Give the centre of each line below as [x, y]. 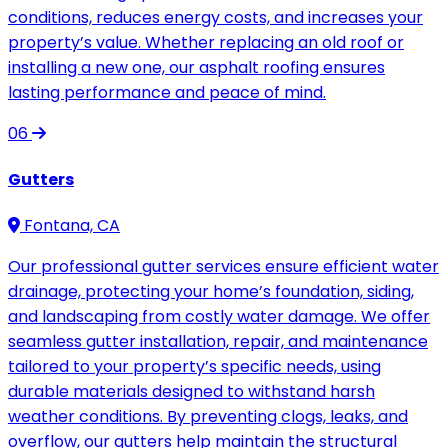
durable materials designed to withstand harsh [191, 392]
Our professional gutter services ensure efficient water [223, 267]
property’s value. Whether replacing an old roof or [206, 42]
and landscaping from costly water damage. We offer [219, 317]
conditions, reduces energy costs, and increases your [215, 17]
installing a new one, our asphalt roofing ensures [196, 67]
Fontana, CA [70, 226]
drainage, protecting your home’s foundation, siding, [211, 292]
